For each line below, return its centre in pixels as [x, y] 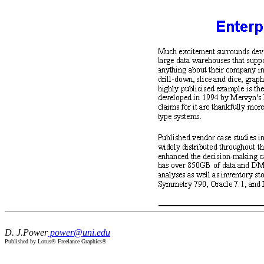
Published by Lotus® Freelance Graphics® [56, 241]
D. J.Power [26, 232]
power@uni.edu [79, 232]
